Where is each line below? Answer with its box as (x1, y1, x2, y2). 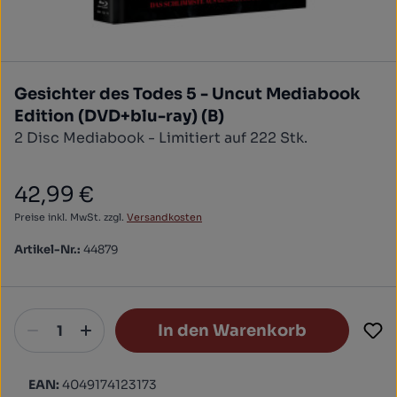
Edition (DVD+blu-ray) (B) (14, 106, 224, 126)
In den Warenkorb (158, 321, 307, 340)
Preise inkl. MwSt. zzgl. (14, 211, 127, 223)
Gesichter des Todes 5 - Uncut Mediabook (14, 84, 361, 104)
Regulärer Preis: (13, 194, 128, 214)
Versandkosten (127, 211, 202, 223)
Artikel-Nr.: (14, 242, 83, 257)
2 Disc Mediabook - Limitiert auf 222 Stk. (14, 128, 307, 147)
